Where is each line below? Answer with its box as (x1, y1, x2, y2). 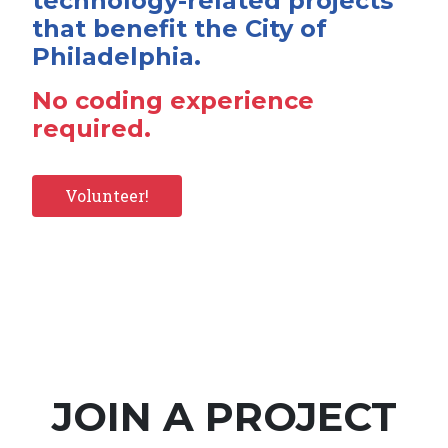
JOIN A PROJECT (51, 391, 397, 441)
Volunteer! (65, 184, 149, 206)
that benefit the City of (32, 13, 327, 43)
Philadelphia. (32, 41, 201, 71)
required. (32, 113, 151, 143)
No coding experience (32, 85, 314, 115)
